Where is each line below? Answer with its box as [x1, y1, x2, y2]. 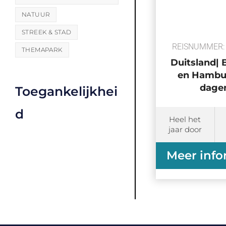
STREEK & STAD [22, 28, 72, 36]
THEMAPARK [22, 46, 63, 54]
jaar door [168, 125, 202, 135]
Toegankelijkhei [15, 84, 118, 99]
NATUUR [22, 11, 50, 19]
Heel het [169, 115, 201, 125]
